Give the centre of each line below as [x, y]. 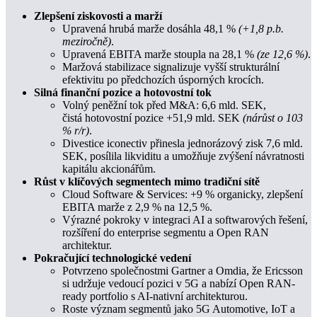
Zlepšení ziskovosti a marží [98, 16]
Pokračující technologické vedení [113, 258]
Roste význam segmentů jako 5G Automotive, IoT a [179, 309]
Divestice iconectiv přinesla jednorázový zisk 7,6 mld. [183, 144]
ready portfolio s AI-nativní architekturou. [155, 296]
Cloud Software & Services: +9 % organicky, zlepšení [183, 195]
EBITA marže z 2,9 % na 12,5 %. [137, 207]
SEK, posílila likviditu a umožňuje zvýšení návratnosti [183, 156]
